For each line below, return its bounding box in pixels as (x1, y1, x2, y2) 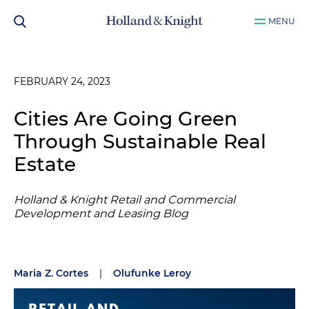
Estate (14, 152, 76, 176)
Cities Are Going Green (14, 107, 237, 130)
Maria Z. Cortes (14, 267, 88, 279)
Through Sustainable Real (14, 130, 266, 153)
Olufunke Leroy (113, 267, 191, 279)
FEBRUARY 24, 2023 (14, 75, 110, 88)
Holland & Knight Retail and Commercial (14, 193, 235, 206)
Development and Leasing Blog (14, 207, 188, 220)
